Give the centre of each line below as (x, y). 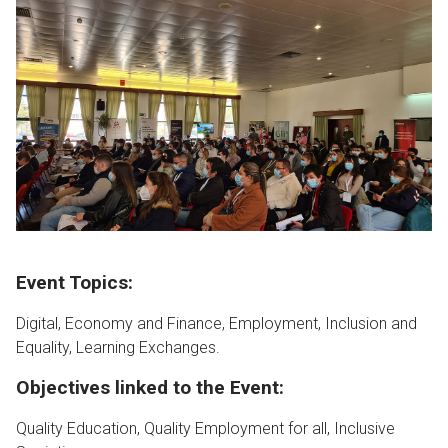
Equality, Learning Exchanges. (118, 347)
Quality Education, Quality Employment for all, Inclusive (205, 428)
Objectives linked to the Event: (150, 387)
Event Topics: (74, 282)
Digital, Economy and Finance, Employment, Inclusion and (216, 323)
